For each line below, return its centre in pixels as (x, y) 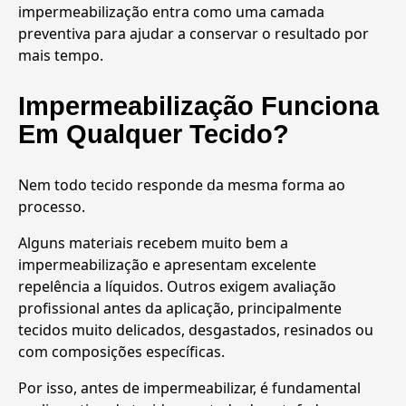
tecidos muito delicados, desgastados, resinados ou (196, 330)
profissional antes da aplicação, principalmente (180, 309)
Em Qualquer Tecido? (154, 134)
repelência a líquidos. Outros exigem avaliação (177, 287)
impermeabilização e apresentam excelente (167, 265)
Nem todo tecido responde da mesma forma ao (182, 185)
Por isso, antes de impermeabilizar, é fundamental (189, 388)
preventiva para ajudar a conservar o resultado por (193, 33)
